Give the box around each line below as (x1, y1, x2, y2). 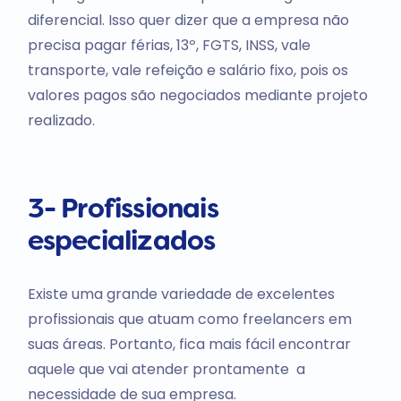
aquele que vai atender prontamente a (27, 359, 305, 380)
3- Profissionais (27, 198, 218, 225)
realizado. (27, 110, 95, 132)
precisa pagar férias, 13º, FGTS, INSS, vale (27, 35, 311, 56)
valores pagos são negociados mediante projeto (27, 85, 368, 107)
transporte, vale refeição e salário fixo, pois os (27, 60, 348, 81)
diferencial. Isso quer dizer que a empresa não (27, 10, 349, 31)
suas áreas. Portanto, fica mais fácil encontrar (27, 334, 351, 355)
